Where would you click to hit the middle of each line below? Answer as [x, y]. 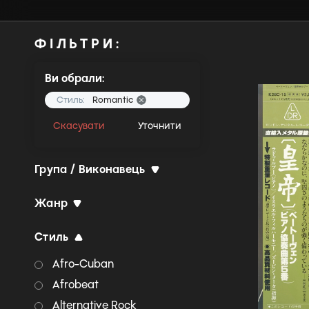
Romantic [113, 100]
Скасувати [79, 126]
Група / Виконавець [90, 169]
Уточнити [160, 126]
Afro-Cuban [83, 264]
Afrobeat [76, 285]
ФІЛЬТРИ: [78, 43]
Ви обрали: [74, 78]
